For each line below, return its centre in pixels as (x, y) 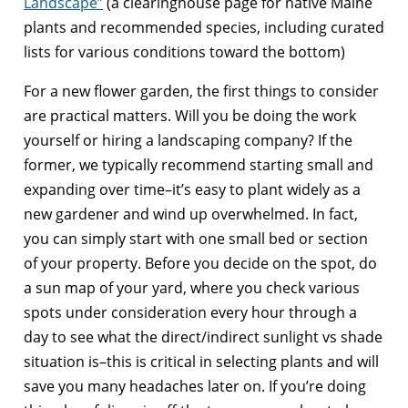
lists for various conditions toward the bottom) (184, 51)
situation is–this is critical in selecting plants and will (201, 361)
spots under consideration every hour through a (190, 312)
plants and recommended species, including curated (204, 27)
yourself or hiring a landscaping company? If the (188, 140)
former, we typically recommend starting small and (199, 164)
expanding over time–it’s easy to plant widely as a (192, 189)
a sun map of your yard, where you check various (192, 287)
